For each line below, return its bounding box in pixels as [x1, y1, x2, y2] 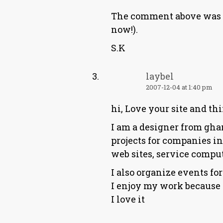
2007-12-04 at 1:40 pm [146, 83, 213, 92]
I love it [111, 193, 145, 205]
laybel [146, 70, 174, 82]
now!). [111, 23, 138, 35]
